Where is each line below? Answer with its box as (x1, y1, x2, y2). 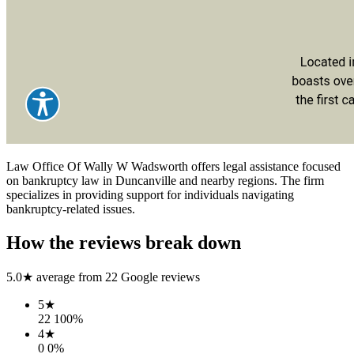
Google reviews (118, 269, 200, 284)
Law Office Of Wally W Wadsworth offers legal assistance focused (6, 159, 341, 173)
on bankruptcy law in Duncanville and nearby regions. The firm (6, 173, 324, 187)
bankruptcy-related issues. (6, 201, 135, 216)
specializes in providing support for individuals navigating (6, 187, 294, 201)
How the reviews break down (6, 232, 241, 253)
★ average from (22, 269, 102, 284)
